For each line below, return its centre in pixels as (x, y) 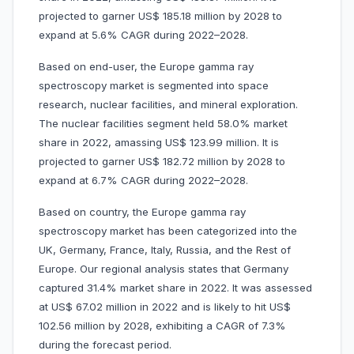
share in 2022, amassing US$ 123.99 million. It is (159, 143)
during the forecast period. (119, 345)
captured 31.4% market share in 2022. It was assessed (175, 288)
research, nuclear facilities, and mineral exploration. (168, 105)
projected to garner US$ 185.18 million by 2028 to (160, 16)
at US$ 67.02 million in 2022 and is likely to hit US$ (165, 307)
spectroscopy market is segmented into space (154, 86)
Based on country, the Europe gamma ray (142, 212)
